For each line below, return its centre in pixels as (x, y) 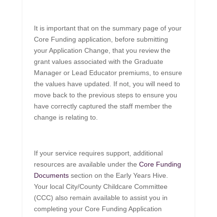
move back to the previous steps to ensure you (105, 95)
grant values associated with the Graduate (98, 62)
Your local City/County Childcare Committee (101, 187)
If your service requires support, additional (98, 153)
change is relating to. (66, 117)
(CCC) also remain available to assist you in (101, 198)
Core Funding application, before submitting (101, 39)
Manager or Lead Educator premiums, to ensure (108, 73)
